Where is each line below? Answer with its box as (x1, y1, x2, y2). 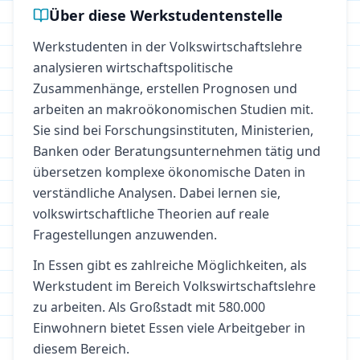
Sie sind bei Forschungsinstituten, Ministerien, (33, 121, 313, 139)
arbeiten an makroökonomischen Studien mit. (33, 100, 313, 118)
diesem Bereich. (33, 340, 129, 358)
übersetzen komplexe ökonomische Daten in (33, 163, 305, 181)
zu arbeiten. (33, 298, 105, 316)
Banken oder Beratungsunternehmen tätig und (33, 142, 321, 160)
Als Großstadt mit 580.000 (105, 298, 265, 316)
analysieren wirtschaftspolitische (33, 59, 233, 76)
